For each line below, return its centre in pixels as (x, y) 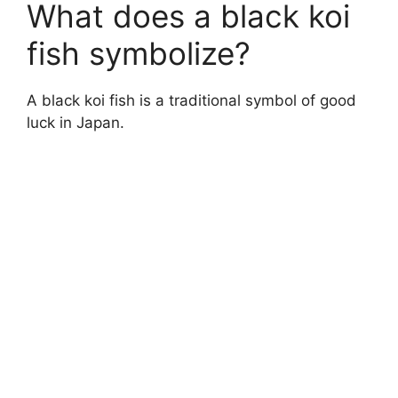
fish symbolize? (139, 53)
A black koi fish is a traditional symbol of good (191, 100)
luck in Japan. (76, 122)
